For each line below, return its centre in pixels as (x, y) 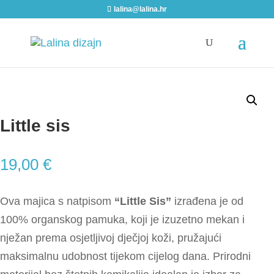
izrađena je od (207, 201)
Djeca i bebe (69, 58)
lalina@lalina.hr (140, 9)
